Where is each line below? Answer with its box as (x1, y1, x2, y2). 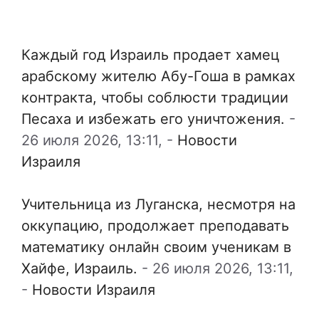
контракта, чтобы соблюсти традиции (21, 89, 288, 107)
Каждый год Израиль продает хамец (21, 46, 280, 64)
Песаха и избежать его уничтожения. (21, 110, 285, 128)
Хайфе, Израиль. (21, 260, 137, 278)
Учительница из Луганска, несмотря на (21, 196, 296, 214)
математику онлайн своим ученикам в (21, 239, 291, 256)
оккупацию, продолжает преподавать (21, 217, 289, 235)
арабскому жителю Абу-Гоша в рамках (21, 68, 296, 85)
